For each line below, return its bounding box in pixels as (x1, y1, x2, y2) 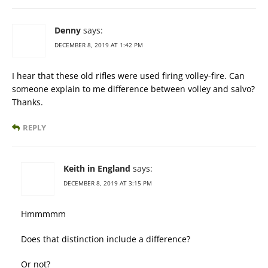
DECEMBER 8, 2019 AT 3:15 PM (63, 179, 152, 188)
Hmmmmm (21, 208, 66, 220)
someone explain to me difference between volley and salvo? (12, 83, 255, 95)
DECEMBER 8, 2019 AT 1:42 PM (54, 41, 143, 50)
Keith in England (63, 163, 130, 175)
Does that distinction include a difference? (21, 233, 190, 245)
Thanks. (12, 96, 43, 108)
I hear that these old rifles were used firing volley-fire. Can (12, 70, 245, 82)
